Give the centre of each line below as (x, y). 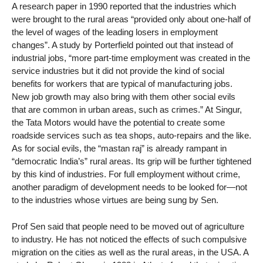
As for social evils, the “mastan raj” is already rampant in (119, 149)
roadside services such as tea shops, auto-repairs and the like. (131, 136)
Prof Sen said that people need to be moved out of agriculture (128, 226)
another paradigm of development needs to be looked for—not (129, 187)
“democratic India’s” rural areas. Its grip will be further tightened (131, 161)
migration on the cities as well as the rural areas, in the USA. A (130, 252)
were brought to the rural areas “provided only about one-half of (131, 19)
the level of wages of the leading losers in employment (115, 32)
